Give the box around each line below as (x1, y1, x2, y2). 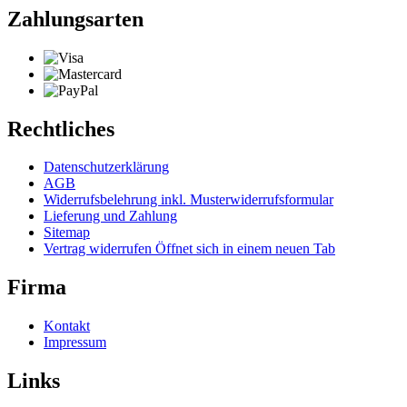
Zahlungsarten (7, 6, 144, 31)
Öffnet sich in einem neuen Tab (155, 241, 335, 257)
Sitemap (44, 224, 90, 241)
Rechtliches (7, 116, 114, 141)
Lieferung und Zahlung (44, 208, 177, 224)
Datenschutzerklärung (44, 159, 169, 175)
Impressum (44, 334, 106, 351)
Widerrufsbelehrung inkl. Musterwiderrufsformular (44, 192, 333, 208)
